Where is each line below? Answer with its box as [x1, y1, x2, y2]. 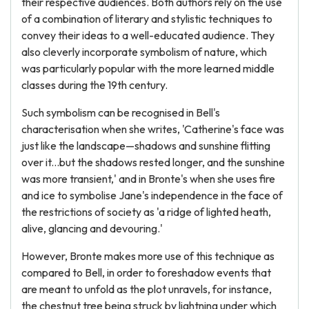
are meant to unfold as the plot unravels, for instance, [21, 282, 272, 296]
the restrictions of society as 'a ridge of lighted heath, [21, 205, 271, 219]
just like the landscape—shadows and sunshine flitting [21, 139, 270, 152]
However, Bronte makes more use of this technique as [21, 249, 275, 263]
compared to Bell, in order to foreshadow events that [21, 266, 271, 279]
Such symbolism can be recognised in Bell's [21, 106, 220, 119]
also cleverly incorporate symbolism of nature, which [21, 45, 267, 59]
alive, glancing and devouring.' [21, 221, 163, 235]
